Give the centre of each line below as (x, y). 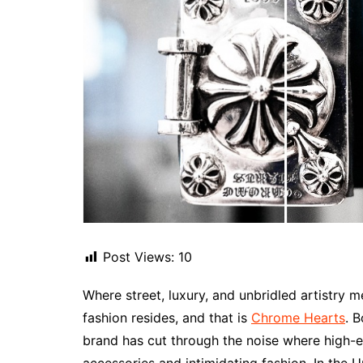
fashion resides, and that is (167, 318)
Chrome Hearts (298, 318)
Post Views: (139, 257)
